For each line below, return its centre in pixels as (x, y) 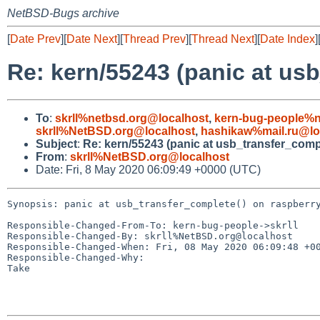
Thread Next (223, 39)
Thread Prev (154, 39)
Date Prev (35, 39)
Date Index (287, 39)
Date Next (92, 39)
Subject (56, 144)
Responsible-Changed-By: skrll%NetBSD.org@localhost (150, 236)
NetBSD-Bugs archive (63, 13)
